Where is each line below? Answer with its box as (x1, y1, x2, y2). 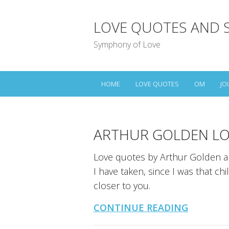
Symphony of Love (94, 39, 161, 50)
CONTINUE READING (94, 201, 188, 214)
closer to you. (94, 179, 150, 192)
